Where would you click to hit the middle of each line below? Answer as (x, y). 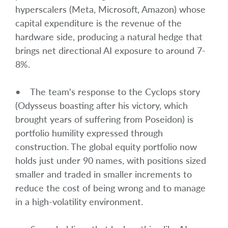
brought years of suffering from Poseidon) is (104, 119)
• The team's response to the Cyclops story (108, 91)
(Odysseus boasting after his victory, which (102, 105)
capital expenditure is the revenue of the (98, 23)
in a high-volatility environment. (79, 201)
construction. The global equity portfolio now (106, 146)
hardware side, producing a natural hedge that (109, 36)
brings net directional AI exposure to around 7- (110, 50)
